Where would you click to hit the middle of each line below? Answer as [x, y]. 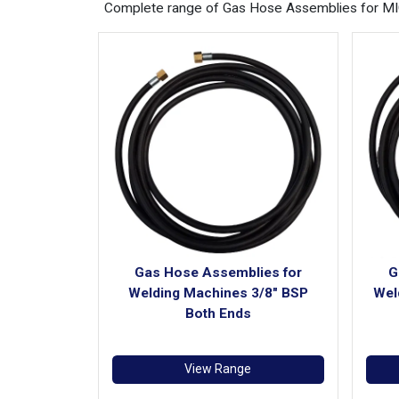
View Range [218, 369]
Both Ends [218, 313]
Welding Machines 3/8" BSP [218, 293]
